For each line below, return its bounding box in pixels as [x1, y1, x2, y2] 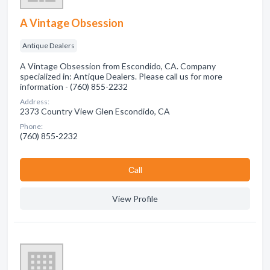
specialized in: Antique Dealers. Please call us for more [20, 71, 222, 81]
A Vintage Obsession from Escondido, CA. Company [20, 61, 216, 71]
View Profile [112, 193, 158, 204]
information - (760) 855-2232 [20, 81, 128, 92]
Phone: [20, 122, 43, 131]
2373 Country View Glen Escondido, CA [20, 106, 170, 116]
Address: [20, 97, 49, 106]
